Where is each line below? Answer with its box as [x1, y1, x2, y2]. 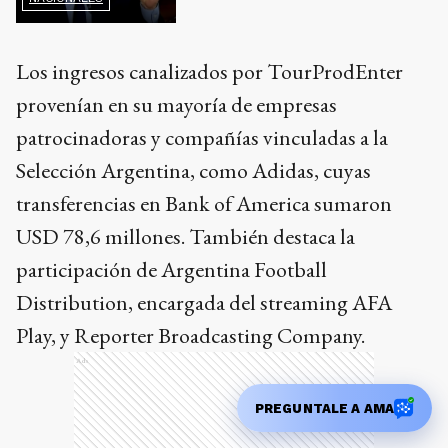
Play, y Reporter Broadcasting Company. [16, 321, 365, 351]
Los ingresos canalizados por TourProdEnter [16, 57, 403, 87]
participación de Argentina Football [16, 255, 327, 285]
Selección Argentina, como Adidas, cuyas [16, 156, 371, 186]
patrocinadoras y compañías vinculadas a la [16, 123, 388, 153]
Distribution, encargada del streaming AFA [16, 288, 392, 318]
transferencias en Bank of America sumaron [16, 189, 392, 219]
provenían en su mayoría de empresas [16, 90, 337, 120]
